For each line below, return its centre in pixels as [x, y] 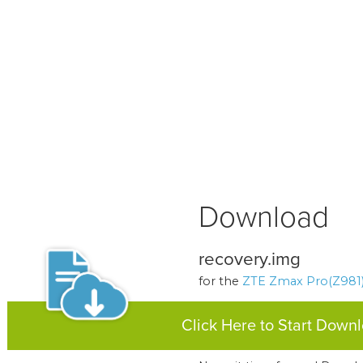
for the [220, 282]
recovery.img [249, 259]
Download [263, 218]
